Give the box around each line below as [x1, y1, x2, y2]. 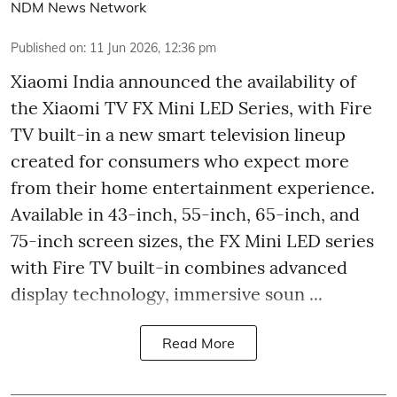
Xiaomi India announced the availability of [11, 70, 356, 92]
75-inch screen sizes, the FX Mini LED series [11, 230, 374, 252]
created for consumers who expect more [11, 150, 349, 172]
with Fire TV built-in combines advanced [11, 256, 347, 278]
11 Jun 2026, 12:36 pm [90, 40, 216, 56]
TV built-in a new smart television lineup [11, 123, 346, 145]
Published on [11, 40, 83, 56]
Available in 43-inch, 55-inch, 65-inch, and [11, 203, 360, 225]
